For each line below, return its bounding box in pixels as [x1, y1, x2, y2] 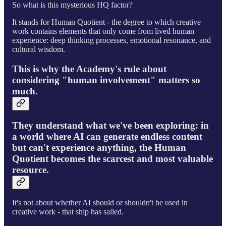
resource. [12, 164, 49, 175]
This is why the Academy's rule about [12, 64, 166, 75]
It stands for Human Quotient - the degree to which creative [12, 18, 201, 27]
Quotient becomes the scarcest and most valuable [12, 153, 213, 164]
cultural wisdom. [12, 45, 65, 54]
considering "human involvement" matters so [12, 75, 200, 86]
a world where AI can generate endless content [12, 131, 202, 142]
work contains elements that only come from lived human [12, 27, 194, 36]
